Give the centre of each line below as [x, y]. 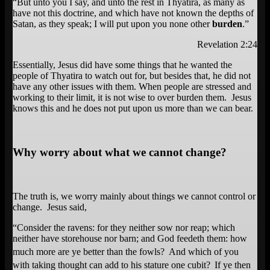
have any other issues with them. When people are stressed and [132, 87]
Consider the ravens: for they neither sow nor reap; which [126, 227]
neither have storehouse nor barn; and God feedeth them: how [130, 238]
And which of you [204, 252]
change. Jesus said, [50, 207]
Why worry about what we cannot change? [120, 152]
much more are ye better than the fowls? [90, 252]
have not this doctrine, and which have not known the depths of [133, 13]
